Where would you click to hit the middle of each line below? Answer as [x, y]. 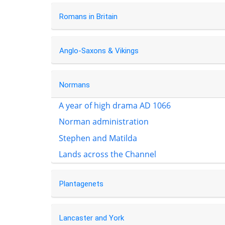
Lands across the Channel [107, 154]
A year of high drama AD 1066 [115, 105]
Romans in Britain [88, 17]
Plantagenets [81, 184]
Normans [74, 85]
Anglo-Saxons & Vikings [99, 51]
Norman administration [104, 122]
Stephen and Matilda [98, 138]
